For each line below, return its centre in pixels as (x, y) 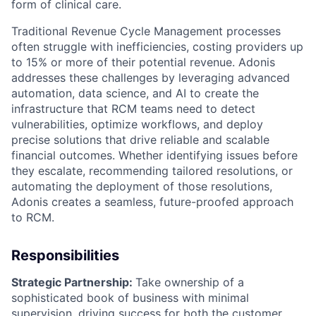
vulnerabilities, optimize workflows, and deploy (137, 124)
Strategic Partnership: (73, 282)
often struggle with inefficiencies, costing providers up (157, 47)
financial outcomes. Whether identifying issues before (154, 155)
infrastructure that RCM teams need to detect (133, 109)
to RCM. (33, 217)
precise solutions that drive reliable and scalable (140, 140)
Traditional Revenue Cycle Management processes (146, 31)
